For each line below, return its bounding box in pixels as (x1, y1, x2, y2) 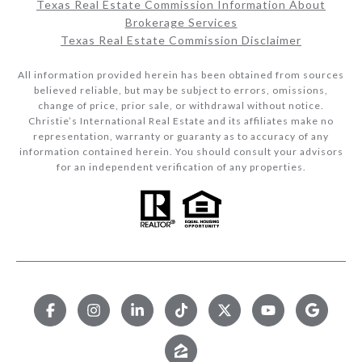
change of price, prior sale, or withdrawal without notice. (38, 99, 324, 112)
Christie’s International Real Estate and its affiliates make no (28, 115, 334, 128)
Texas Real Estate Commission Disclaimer (61, 33, 301, 48)
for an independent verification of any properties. (56, 161, 306, 174)
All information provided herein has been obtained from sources (18, 69, 344, 82)
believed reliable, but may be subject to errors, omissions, (34, 84, 328, 97)
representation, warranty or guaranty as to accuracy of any (33, 130, 329, 143)
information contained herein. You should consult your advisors (19, 145, 343, 158)
